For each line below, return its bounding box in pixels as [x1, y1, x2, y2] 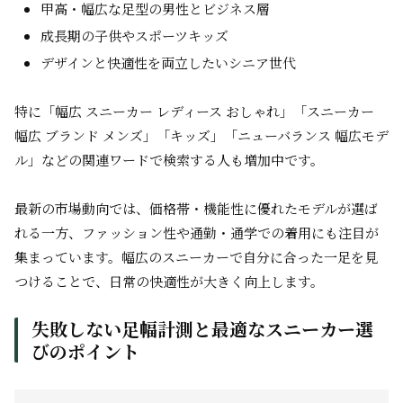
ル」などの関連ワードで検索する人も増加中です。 [14, 150, 324, 169]
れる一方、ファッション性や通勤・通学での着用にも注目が [14, 223, 379, 242]
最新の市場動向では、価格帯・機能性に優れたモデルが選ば [14, 199, 378, 218]
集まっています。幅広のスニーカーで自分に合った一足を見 [14, 247, 378, 266]
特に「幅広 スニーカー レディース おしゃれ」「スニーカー [14, 102, 374, 121]
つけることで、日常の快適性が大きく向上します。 [14, 272, 324, 291]
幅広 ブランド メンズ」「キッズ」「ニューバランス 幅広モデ [14, 126, 389, 145]
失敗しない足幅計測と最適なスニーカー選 [31, 316, 373, 342]
